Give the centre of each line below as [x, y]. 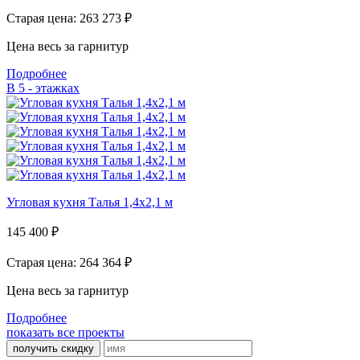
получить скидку [53, 349]
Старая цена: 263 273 [65, 18]
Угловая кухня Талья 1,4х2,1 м [90, 202]
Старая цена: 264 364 [65, 263]
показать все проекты [65, 333]
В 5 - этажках [43, 88]
